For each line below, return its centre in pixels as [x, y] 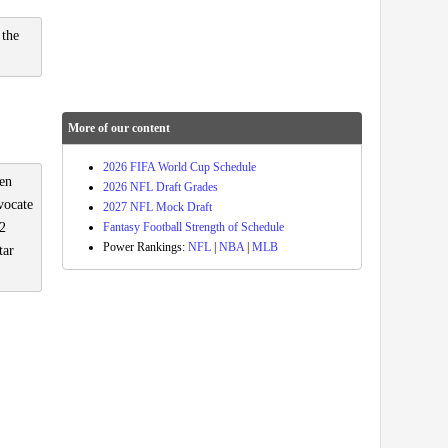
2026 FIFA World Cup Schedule [179, 167]
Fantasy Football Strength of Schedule [193, 227]
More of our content [119, 128]
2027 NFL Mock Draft [157, 207]
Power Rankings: [145, 247]
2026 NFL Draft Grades [160, 187]
